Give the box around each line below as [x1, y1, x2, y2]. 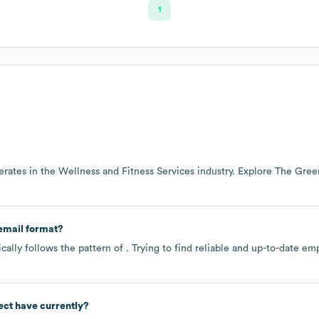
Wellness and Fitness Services [58, 166, 194, 177]
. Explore [232, 166, 275, 177]
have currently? [12, 300, 89, 311]
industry [194, 166, 232, 177]
